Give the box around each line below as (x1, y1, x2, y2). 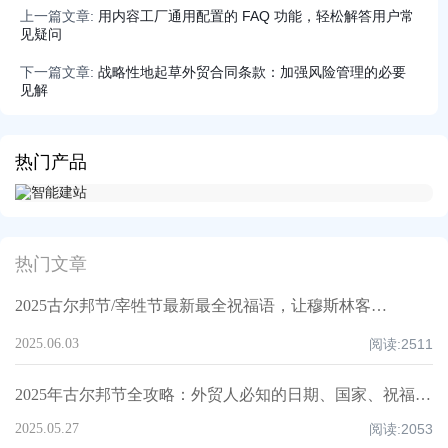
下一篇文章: (20, 64, 94, 80)
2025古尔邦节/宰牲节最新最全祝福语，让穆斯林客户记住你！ (371, 297, 387, 314)
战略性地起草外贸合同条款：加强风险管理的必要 (98, 64, 406, 80)
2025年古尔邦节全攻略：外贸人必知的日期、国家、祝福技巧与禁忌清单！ (415, 386, 431, 403)
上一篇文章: (20, 8, 94, 24)
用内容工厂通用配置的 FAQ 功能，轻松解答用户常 (98, 8, 414, 24)
